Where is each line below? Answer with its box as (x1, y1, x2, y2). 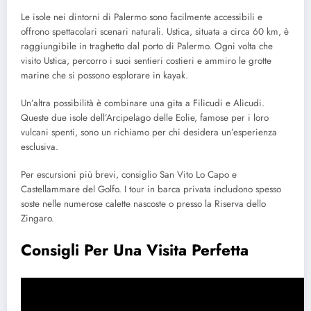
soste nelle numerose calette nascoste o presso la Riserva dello (21, 197, 266, 211)
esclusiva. (21, 140, 58, 153)
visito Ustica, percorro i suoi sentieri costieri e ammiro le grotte (21, 53, 271, 67)
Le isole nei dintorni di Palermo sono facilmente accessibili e (21, 10, 262, 24)
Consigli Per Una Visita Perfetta (21, 239, 249, 262)
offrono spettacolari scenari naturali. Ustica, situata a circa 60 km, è (21, 24, 289, 38)
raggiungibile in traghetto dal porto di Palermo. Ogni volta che (21, 39, 273, 53)
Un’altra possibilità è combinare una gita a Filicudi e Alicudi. (21, 96, 264, 110)
